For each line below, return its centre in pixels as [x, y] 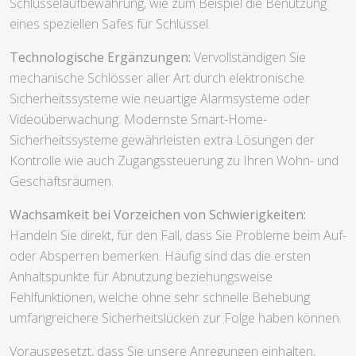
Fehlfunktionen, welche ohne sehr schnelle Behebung [160, 297]
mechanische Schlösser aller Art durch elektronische [157, 77]
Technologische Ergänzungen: [100, 57]
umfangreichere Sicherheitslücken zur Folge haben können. [176, 317]
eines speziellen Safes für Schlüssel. [110, 23]
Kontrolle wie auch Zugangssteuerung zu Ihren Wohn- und [174, 160]
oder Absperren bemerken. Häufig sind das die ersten [160, 255]
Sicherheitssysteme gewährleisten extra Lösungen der [162, 139]
